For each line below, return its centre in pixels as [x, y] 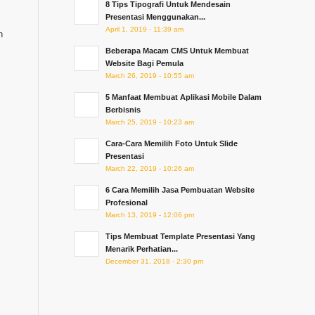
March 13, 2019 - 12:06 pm [150, 215]
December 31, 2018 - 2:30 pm [155, 261]
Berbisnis [123, 110]
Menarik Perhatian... [142, 249]
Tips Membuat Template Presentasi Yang [181, 236]
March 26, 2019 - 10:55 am [150, 76]
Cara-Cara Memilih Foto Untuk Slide [172, 143]
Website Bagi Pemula [145, 63]
